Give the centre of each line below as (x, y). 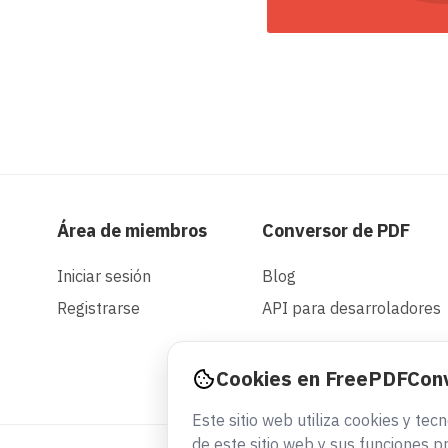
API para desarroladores (351, 307)
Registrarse (98, 307)
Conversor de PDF (336, 230)
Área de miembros (132, 230)
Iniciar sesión (104, 275)
